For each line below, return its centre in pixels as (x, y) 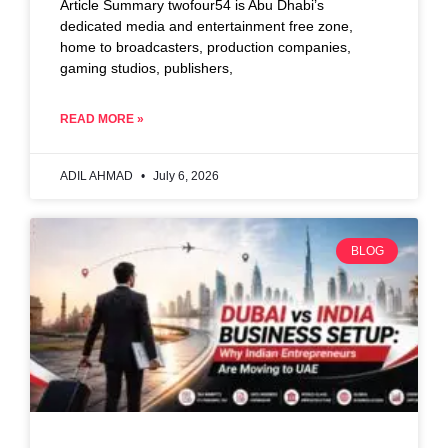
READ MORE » (102, 118)
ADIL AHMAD (98, 175)
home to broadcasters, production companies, (205, 46)
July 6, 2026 (184, 175)
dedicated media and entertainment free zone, (206, 25)
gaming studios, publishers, (146, 67)
